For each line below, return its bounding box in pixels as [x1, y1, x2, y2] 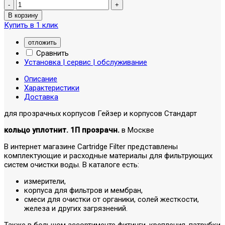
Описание [24, 74, 57, 83]
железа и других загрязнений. [24, 203, 128, 213]
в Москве [120, 125, 154, 135]
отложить [28, 38, 57, 46]
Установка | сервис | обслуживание [24, 57, 147, 67]
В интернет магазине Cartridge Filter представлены [4, 142, 178, 151]
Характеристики [24, 83, 79, 92]
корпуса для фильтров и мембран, [24, 185, 143, 195]
